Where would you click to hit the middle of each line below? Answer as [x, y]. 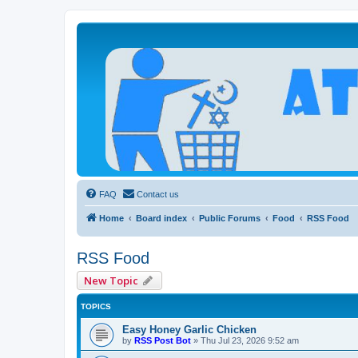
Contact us [158, 195]
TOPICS [96, 307]
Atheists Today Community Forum [211, 47]
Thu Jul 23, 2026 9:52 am [250, 341]
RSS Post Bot [163, 341]
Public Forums [230, 219]
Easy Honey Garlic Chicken [189, 330]
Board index [161, 219]
